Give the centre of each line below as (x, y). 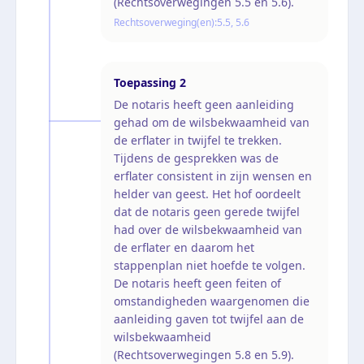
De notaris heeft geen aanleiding (204, 104)
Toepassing (145, 82)
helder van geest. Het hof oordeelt (207, 193)
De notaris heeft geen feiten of (197, 283)
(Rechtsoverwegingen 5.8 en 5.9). (204, 354)
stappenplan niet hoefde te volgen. (210, 265)
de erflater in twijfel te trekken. (198, 140)
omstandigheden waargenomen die (212, 301)
